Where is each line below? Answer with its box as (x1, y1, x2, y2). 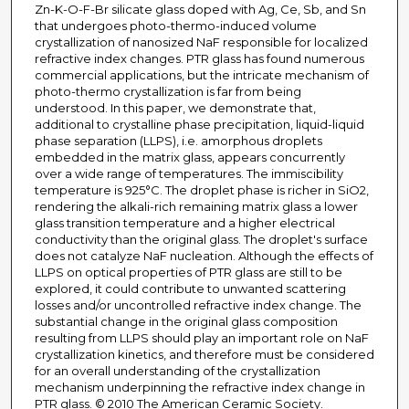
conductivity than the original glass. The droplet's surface (34, 232, 368, 247)
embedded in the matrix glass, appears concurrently (34, 150, 345, 165)
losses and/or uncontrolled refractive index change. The (34, 298, 362, 313)
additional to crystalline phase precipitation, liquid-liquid (34, 117, 364, 132)
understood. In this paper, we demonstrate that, (34, 100, 316, 116)
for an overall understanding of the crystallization (34, 363, 320, 379)
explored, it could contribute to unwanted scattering (34, 281, 346, 297)
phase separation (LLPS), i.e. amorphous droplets (34, 133, 322, 149)
